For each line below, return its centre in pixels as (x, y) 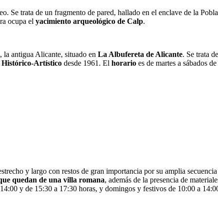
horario (125, 63)
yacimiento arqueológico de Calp (89, 21)
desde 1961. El (87, 63)
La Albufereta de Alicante (140, 54)
